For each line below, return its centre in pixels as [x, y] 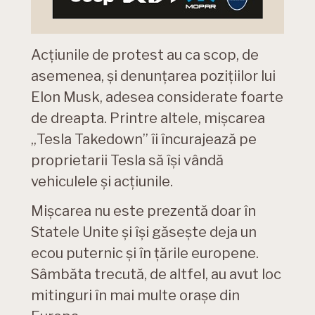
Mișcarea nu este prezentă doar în [143, 211]
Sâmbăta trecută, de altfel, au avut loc [156, 274]
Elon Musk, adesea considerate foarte [157, 97]
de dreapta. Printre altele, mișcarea [148, 118]
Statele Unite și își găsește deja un [144, 232]
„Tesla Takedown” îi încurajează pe [144, 139]
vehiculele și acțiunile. [102, 181]
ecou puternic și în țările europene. [145, 253]
